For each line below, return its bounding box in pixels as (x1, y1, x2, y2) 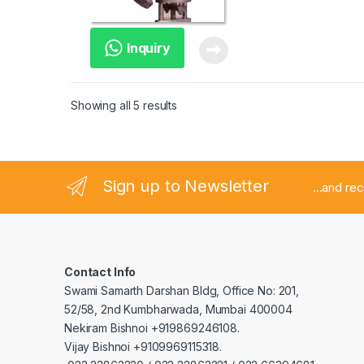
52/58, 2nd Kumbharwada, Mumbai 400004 (64, 301, 292, 316)
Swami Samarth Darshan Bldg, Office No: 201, (64, 283, 299, 297)
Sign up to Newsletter (102, 176, 269, 197)
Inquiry (123, 39, 171, 56)
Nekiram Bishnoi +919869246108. (64, 320, 240, 335)
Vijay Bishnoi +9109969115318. (64, 339, 222, 353)
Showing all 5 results (71, 97, 178, 112)
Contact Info (64, 264, 136, 279)
